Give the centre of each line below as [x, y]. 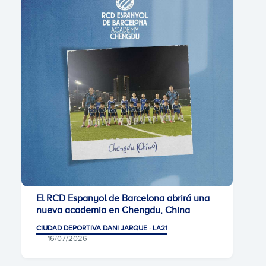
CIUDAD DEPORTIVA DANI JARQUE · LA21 [102, 228]
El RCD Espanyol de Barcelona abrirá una [123, 198]
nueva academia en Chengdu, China [113, 210]
